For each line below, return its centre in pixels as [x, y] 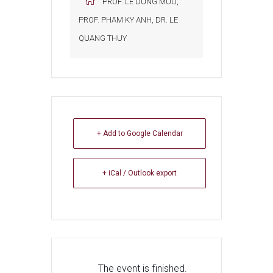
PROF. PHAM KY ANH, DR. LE [128, 20]
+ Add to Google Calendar [140, 134]
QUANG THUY [103, 38]
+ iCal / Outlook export [140, 173]
